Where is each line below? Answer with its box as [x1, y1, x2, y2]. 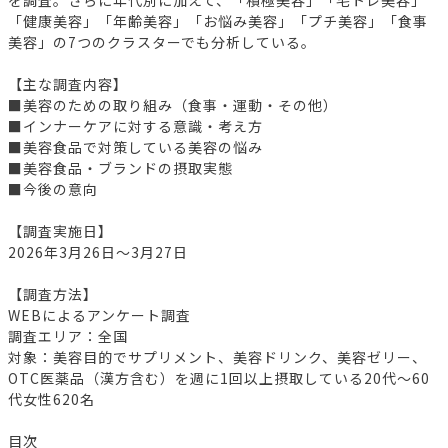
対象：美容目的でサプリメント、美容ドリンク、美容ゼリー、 [8, 347, 427, 368]
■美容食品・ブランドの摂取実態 [8, 158, 233, 179]
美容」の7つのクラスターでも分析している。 [8, 32, 316, 53]
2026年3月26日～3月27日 [8, 242, 188, 263]
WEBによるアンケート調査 [8, 305, 191, 326]
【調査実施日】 [8, 221, 113, 242]
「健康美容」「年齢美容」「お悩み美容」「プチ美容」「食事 [8, 11, 428, 32]
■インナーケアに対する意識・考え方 [8, 116, 263, 137]
